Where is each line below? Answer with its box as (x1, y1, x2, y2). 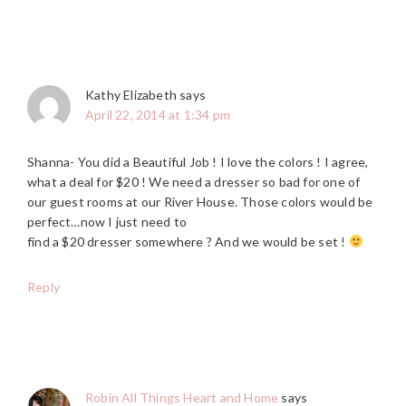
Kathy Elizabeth (85, 86, 177, 102)
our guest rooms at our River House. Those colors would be (27, 193, 373, 209)
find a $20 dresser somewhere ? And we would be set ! (27, 233, 349, 249)
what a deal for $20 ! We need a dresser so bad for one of (27, 173, 361, 189)
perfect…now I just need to (27, 213, 188, 229)
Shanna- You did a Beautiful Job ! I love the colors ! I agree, (27, 153, 369, 169)
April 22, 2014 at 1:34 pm (85, 106, 230, 122)
